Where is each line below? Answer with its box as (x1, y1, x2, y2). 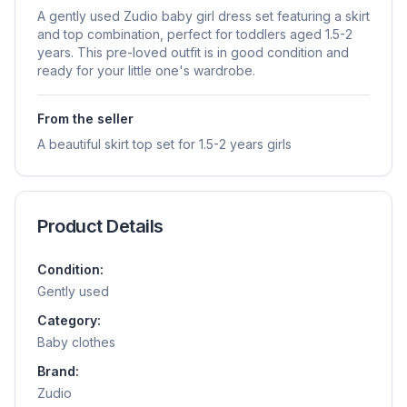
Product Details (37, 214, 164, 237)
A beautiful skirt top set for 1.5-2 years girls (37, 135, 292, 152)
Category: (37, 312, 101, 328)
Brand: (37, 362, 79, 379)
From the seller (37, 110, 134, 126)
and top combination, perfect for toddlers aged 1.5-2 (37, 25, 352, 42)
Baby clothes (37, 333, 115, 350)
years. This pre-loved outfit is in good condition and (37, 44, 349, 60)
